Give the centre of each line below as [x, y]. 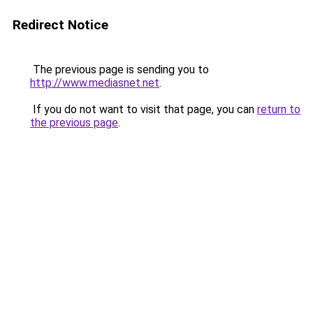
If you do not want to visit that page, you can [144, 109]
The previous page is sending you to [119, 70]
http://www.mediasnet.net [95, 83]
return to [279, 109]
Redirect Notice [60, 25]
